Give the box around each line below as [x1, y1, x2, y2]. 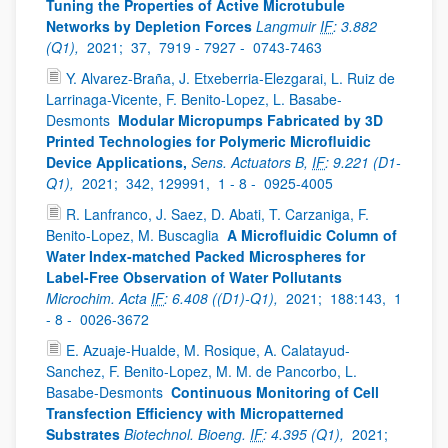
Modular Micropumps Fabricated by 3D [118, 110, 383, 130]
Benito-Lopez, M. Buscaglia [46, 225, 223, 245]
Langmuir [256, 16, 320, 36]
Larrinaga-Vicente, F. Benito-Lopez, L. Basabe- [46, 89, 342, 109]
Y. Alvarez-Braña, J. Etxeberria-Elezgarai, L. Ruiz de [66, 68, 395, 88]
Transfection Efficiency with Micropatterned [46, 403, 344, 423]
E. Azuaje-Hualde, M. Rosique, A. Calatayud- [66, 340, 350, 360]
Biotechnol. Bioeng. [124, 424, 250, 444]
